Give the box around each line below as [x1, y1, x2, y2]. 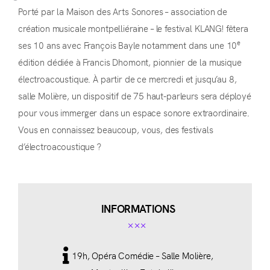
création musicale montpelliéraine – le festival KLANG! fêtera [18, 21, 248, 34]
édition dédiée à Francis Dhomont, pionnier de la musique [18, 55, 242, 68]
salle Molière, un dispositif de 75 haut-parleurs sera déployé [18, 89, 251, 102]
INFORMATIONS [101, 201, 175, 216]
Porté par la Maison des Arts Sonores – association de [18, 4, 228, 17]
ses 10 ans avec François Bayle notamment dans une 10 [18, 38, 237, 51]
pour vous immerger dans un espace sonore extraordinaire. [18, 105, 250, 119]
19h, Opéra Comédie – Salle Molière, [71, 249, 213, 262]
